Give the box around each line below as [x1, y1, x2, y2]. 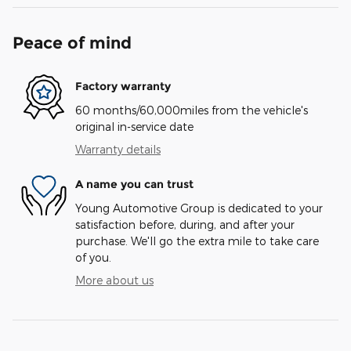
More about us [75, 273, 154, 287]
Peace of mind [13, 32, 132, 52]
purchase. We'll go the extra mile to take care [75, 233, 319, 248]
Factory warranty [75, 79, 171, 93]
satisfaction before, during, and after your [75, 217, 295, 231]
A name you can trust [75, 177, 194, 191]
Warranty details [75, 142, 161, 156]
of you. [75, 250, 111, 264]
